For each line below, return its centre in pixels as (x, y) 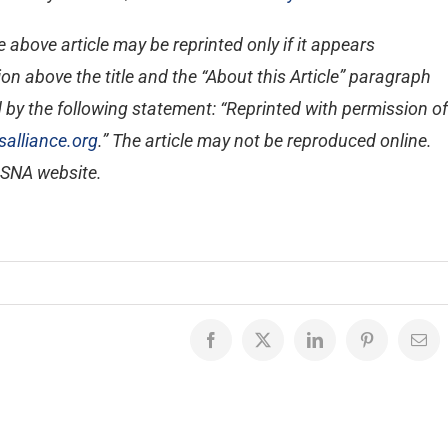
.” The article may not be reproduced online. (265, 140)
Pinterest (392, 346)
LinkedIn (342, 346)
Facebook (240, 346)
